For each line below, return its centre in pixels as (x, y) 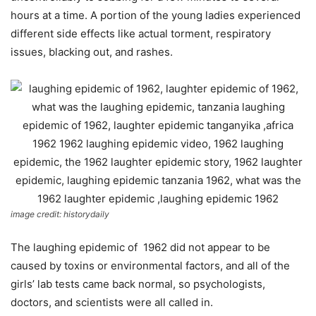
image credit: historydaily (60, 214)
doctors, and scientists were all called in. (112, 302)
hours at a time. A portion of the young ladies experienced (156, 15)
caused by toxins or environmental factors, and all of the (150, 266)
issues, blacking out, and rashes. (92, 52)
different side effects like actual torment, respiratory (141, 34)
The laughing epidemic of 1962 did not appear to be (140, 247)
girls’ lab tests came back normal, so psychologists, (138, 284)
